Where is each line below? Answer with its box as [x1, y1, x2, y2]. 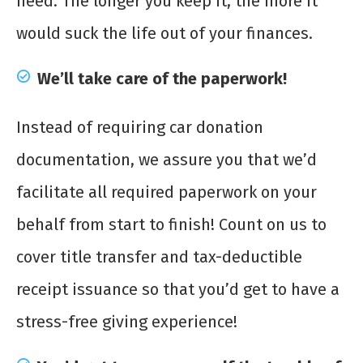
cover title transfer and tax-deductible [16, 246, 302, 267]
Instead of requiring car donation [16, 117, 263, 137]
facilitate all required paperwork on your [16, 181, 317, 202]
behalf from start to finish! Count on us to [16, 214, 327, 234]
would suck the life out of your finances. [16, 23, 313, 43]
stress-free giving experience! [16, 311, 237, 331]
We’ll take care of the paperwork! [37, 68, 287, 88]
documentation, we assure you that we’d [16, 149, 317, 169]
